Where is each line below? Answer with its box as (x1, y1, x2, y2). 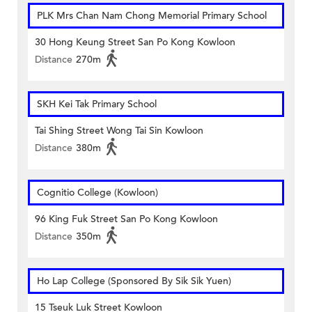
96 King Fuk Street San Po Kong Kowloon (35, 212, 218, 226)
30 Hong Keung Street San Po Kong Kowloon (35, 36, 235, 49)
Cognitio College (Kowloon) (37, 186, 158, 200)
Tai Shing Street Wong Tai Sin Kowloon (35, 124, 203, 138)
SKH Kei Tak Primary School (37, 97, 157, 111)
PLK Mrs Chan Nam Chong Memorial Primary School (37, 9, 267, 23)
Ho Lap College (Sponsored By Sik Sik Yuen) (37, 274, 231, 288)
